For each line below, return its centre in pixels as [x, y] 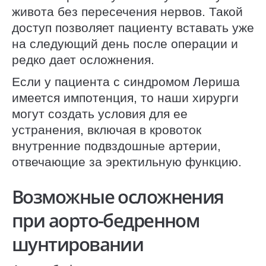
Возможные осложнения [118, 196]
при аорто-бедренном [106, 220]
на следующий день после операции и [125, 44]
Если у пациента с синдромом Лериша [126, 81]
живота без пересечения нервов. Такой [127, 12]
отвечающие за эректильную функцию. [127, 161]
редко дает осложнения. [83, 60]
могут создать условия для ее [100, 113]
